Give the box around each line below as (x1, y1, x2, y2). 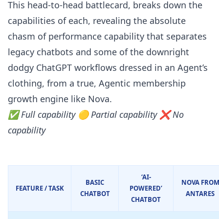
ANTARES (186, 189, 215, 198)
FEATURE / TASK (15, 184, 64, 193)
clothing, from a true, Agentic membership (8, 77, 186, 89)
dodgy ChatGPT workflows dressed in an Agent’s (8, 62, 208, 74)
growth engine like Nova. (8, 93, 112, 105)
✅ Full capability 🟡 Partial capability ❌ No (8, 109, 184, 121)
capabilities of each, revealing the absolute (8, 15, 186, 27)
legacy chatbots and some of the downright (8, 46, 189, 58)
